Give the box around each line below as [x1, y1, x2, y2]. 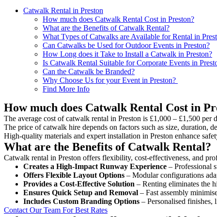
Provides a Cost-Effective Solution [23, 179, 135, 188]
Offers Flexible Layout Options [23, 170, 124, 179]
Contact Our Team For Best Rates [4, 205, 108, 214]
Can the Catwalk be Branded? [43, 67, 135, 76]
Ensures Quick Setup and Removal [23, 188, 138, 197]
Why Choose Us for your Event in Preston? [43, 76, 178, 84]
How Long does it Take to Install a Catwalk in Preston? [43, 49, 212, 58]
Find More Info [43, 84, 90, 93]
